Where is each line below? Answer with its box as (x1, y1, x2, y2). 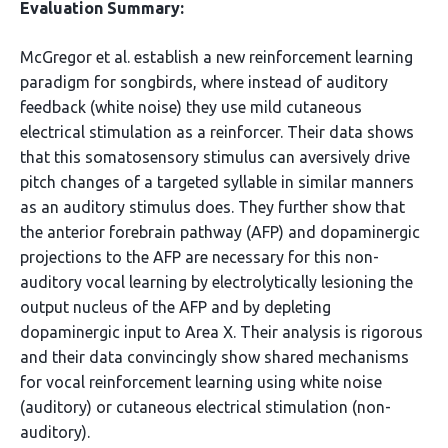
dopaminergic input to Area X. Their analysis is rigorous (20, 323, 423, 341)
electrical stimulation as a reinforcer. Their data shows (20, 123, 414, 141)
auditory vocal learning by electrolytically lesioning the (20, 273, 413, 291)
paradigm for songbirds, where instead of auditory (20, 73, 388, 91)
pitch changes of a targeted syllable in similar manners (20, 173, 414, 191)
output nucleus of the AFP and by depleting (20, 298, 331, 316)
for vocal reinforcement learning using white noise (20, 373, 382, 391)
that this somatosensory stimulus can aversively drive (20, 148, 410, 166)
